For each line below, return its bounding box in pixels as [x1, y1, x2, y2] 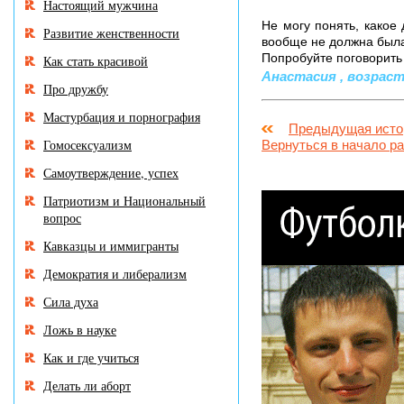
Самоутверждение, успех [43, 164, 179, 181]
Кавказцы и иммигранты [43, 237, 179, 254]
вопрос [43, 209, 81, 226]
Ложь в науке [43, 321, 116, 338]
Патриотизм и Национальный [43, 192, 206, 209]
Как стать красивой [43, 52, 148, 69]
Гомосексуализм [43, 136, 132, 153]
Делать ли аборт [43, 377, 131, 394]
